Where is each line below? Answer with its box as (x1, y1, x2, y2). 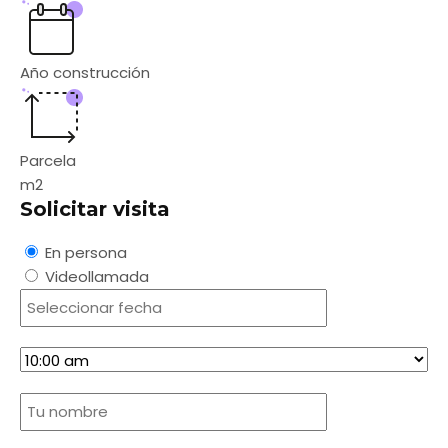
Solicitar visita (20, 197, 170, 221)
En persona (45, 242, 127, 263)
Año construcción (20, 62, 150, 83)
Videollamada (45, 266, 149, 287)
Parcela (20, 150, 76, 171)
